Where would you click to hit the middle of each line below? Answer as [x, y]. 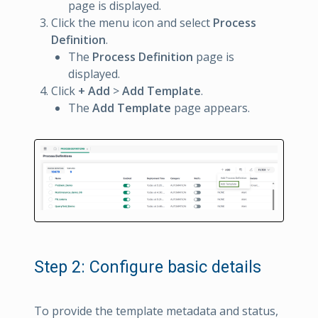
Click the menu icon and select [132, 23]
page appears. [210, 108]
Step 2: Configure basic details [148, 267]
